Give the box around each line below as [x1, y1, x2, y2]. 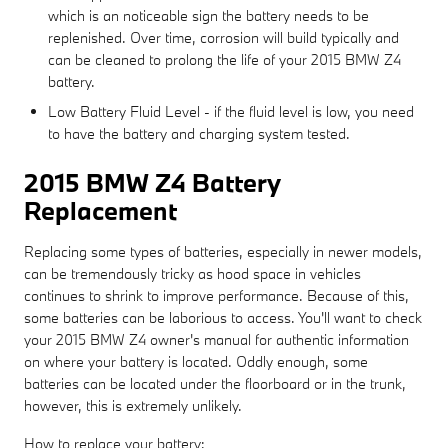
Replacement [24, 193, 177, 227]
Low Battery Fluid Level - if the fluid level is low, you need [48, 101, 414, 121]
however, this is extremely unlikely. [24, 395, 242, 415]
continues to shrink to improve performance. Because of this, [24, 285, 409, 305]
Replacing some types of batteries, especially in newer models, [24, 241, 422, 261]
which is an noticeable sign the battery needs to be [48, 5, 369, 25]
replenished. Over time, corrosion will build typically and [48, 27, 399, 47]
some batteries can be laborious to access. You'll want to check [24, 307, 422, 327]
